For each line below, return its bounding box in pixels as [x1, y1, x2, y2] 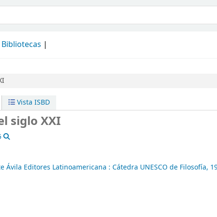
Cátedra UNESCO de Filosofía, [112, 162, 208, 172]
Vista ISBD [15, 97, 50, 108]
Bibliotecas [1, 39, 41, 50]
